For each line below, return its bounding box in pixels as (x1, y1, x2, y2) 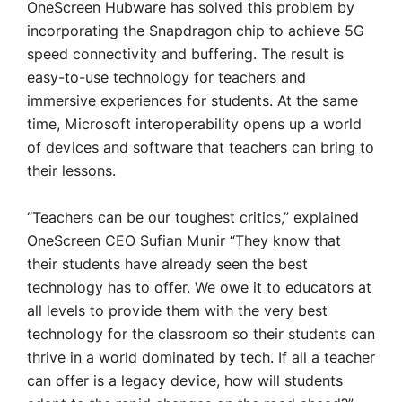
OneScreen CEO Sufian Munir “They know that (27, 231, 341, 252)
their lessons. (27, 161, 116, 182)
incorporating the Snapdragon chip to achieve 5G (27, 21, 364, 42)
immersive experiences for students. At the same (27, 91, 358, 112)
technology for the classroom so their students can (27, 324, 375, 345)
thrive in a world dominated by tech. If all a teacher (27, 347, 375, 369)
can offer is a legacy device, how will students (27, 371, 343, 392)
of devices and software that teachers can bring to (27, 137, 374, 159)
